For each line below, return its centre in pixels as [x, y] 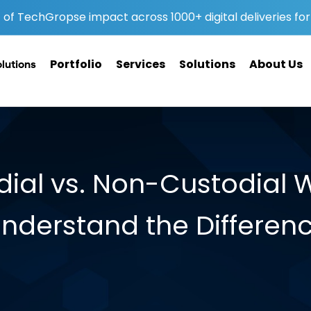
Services [141, 64]
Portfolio [76, 64]
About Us [276, 64]
